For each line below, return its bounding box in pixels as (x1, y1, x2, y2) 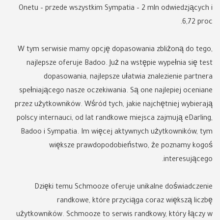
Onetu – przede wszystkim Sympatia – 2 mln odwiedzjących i (19, 5, 213, 13)
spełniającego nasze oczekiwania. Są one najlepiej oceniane (19, 87, 213, 95)
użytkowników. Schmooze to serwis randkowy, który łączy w (16, 211, 213, 219)
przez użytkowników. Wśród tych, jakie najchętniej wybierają (15, 101, 213, 109)
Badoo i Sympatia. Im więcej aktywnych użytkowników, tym (21, 129, 213, 137)
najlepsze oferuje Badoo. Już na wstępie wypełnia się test (27, 60, 213, 68)
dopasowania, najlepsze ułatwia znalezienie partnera (44, 74, 213, 82)
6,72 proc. (182, 19, 213, 27)
